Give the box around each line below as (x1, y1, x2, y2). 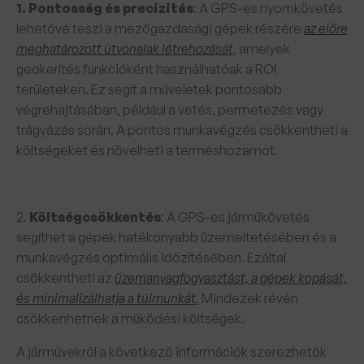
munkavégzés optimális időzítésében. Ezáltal (16, 249, 286, 266)
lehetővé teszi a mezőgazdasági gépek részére (16, 20, 304, 37)
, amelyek (233, 41, 290, 57)
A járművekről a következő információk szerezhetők (16, 344, 327, 360)
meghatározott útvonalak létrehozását (16, 41, 233, 57)
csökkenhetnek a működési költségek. (16, 310, 245, 327)
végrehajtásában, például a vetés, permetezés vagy (16, 102, 323, 118)
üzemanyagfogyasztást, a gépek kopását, (115, 270, 347, 286)
